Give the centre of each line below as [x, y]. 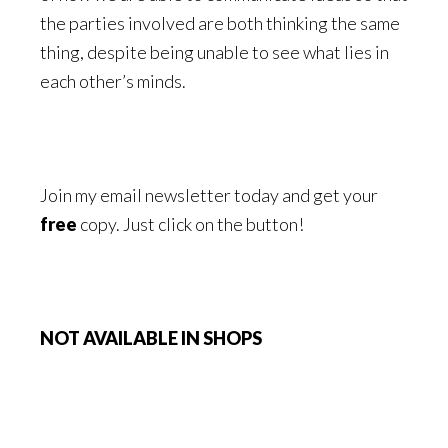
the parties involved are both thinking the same [220, 23]
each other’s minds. [113, 81]
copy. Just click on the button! [190, 224]
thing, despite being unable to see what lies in [214, 52]
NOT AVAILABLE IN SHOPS [151, 338]
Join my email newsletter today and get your [209, 195]
